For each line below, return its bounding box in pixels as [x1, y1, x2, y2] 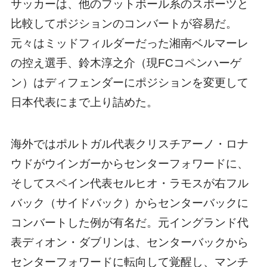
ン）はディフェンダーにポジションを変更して [10, 76, 249, 89]
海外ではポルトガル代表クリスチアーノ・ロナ [10, 138, 249, 151]
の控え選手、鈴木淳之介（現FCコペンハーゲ [10, 56, 241, 69]
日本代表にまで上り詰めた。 [10, 95, 158, 108]
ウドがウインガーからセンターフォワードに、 [10, 157, 249, 170]
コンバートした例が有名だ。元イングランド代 [10, 216, 249, 229]
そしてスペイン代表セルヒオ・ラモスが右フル [10, 177, 249, 190]
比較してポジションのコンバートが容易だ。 [10, 17, 237, 30]
